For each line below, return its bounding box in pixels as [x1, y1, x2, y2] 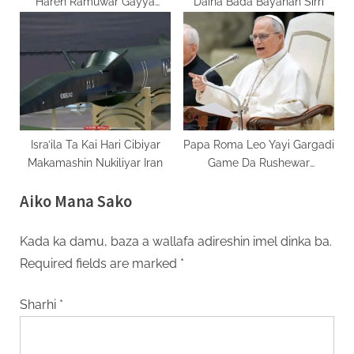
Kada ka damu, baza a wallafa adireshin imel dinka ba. [20, 233, 332, 249]
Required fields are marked [20, 255, 180, 271]
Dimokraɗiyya [224, 174, 294, 187]
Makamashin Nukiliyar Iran [28, 156, 163, 169]
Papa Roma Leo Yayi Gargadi [183, 137, 334, 151]
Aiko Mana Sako [20, 190, 132, 212]
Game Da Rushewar [208, 156, 310, 169]
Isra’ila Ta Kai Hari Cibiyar [30, 137, 160, 151]
